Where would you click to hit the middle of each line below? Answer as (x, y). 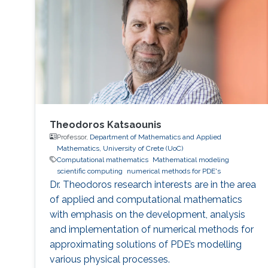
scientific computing (89, 171)
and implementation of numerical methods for (151, 229)
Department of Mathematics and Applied (155, 137)
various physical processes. (109, 259)
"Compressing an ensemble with (120, 33)
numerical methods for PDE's (173, 171)
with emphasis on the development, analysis (147, 214)
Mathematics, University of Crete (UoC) (120, 148)
